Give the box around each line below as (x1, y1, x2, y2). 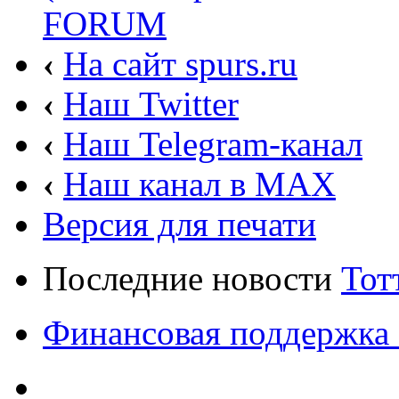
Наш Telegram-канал (63, 125, 362, 164)
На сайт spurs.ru (63, 45, 297, 84)
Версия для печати (43, 205, 316, 244)
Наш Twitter (63, 85, 239, 124)
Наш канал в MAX (63, 165, 336, 204)
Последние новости (43, 259, 341, 298)
